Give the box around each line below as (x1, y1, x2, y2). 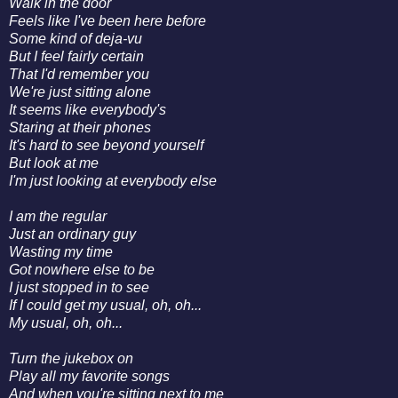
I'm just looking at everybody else (9, 173, 217, 189)
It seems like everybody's (9, 102, 166, 118)
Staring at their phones (9, 120, 151, 136)
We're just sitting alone (9, 84, 151, 100)
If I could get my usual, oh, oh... (9, 298, 202, 314)
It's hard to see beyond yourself (9, 138, 203, 154)
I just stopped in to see (9, 280, 149, 296)
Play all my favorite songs (9, 369, 170, 385)
